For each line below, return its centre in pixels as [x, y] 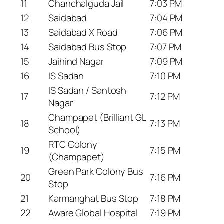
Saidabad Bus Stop [88, 47]
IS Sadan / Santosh [88, 91]
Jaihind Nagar [76, 62]
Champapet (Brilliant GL [97, 118]
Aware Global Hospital [93, 213]
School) [65, 130]
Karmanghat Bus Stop [94, 199]
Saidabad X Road [83, 33]
